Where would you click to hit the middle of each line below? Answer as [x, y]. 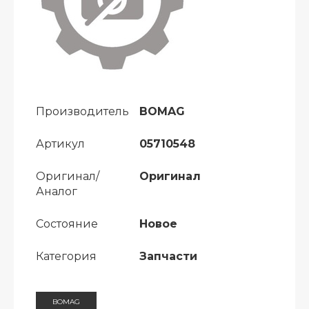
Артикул [60, 144]
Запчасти [168, 256]
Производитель [82, 111]
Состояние [67, 224]
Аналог [57, 191]
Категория [66, 256]
